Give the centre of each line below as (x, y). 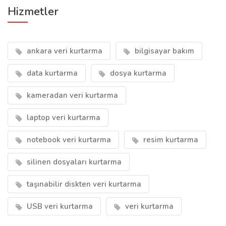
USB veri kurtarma (59, 206)
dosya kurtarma (137, 73)
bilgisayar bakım (163, 51)
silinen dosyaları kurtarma (73, 162)
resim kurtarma (170, 140)
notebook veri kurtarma (68, 140)
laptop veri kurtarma (63, 118)
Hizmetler (33, 12)
